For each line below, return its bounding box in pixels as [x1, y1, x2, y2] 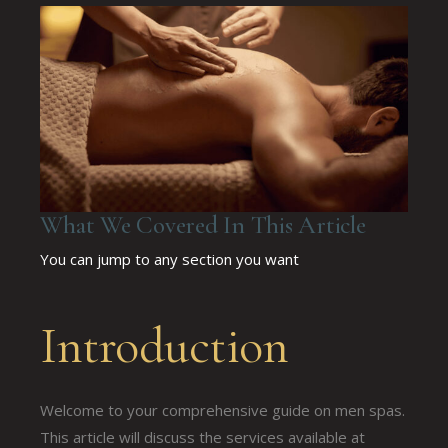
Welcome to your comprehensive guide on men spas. [40, 399, 406, 420]
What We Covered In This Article [40, 209, 366, 240]
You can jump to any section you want [40, 249, 300, 270]
